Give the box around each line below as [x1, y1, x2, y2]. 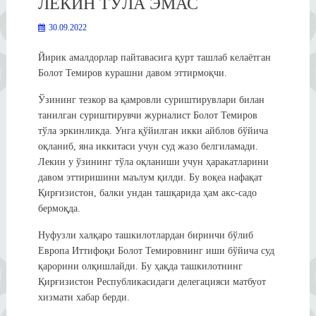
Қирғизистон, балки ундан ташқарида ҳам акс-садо [37, 187, 257, 198]
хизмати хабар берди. [37, 291, 130, 303]
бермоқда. [37, 202, 80, 214]
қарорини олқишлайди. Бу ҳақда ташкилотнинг [37, 260, 243, 272]
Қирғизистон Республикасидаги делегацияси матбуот [37, 276, 266, 287]
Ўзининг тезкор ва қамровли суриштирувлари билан [37, 94, 265, 105]
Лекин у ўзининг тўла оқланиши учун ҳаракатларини [37, 156, 269, 167]
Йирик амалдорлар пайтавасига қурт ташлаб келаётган [37, 51, 271, 63]
